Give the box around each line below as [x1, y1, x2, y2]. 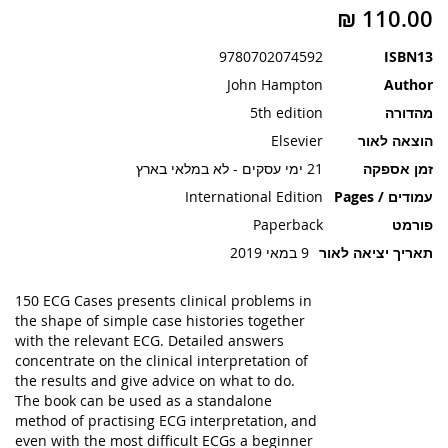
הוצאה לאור [358, 131, 433, 150]
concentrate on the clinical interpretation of [15, 351, 308, 370]
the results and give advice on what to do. [15, 371, 295, 390]
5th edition [250, 103, 323, 122]
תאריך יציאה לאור [319, 243, 433, 262]
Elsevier [271, 131, 323, 150]
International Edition [185, 187, 323, 206]
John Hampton [227, 75, 323, 94]
